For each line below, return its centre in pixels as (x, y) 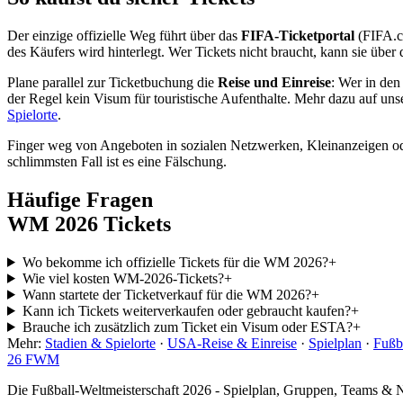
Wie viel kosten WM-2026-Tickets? (123, 278)
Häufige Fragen (80, 200)
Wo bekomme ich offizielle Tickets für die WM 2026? (175, 262)
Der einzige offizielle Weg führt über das (124, 36)
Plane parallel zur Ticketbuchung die (112, 83)
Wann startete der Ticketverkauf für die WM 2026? (166, 294)
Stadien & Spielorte (100, 343)
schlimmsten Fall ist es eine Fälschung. (117, 162)
